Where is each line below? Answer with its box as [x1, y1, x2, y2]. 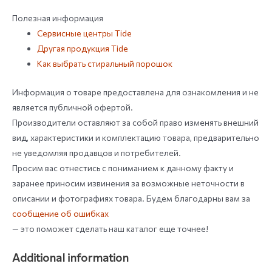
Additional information [12, 250, 129, 264]
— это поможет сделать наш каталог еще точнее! [12, 223, 208, 234]
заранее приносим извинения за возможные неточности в [12, 177, 245, 188]
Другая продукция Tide [37, 42, 129, 53]
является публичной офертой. [12, 101, 133, 112]
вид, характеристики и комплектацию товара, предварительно [12, 132, 259, 143]
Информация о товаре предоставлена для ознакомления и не [12, 86, 259, 97]
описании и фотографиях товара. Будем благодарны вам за [12, 192, 250, 203]
